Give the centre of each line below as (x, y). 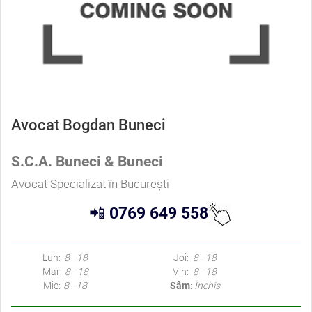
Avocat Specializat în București (90, 184)
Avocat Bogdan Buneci (88, 125)
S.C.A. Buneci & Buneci (87, 161)
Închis (207, 285)
